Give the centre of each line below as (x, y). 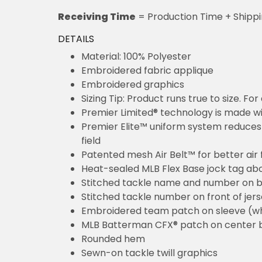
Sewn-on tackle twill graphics (149, 253)
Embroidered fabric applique (147, 70)
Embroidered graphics (133, 84)
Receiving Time (97, 16)
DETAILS (76, 39)
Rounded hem (113, 239)
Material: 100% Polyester (136, 56)
